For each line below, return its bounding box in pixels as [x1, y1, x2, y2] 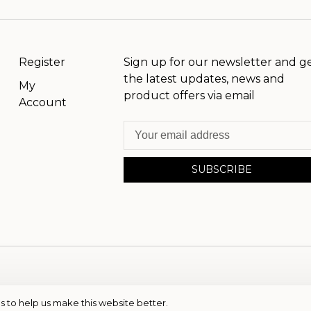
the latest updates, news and [124, 72, 285, 86]
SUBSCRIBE [192, 163, 253, 176]
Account [18, 96, 67, 110]
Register [18, 56, 65, 69]
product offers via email [124, 89, 255, 103]
